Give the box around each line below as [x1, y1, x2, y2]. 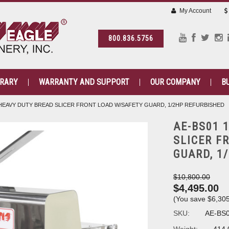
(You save [173, 195, 208, 203]
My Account [178, 7, 211, 14]
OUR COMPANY [150, 77, 200, 87]
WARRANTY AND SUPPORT [38, 77, 129, 87]
